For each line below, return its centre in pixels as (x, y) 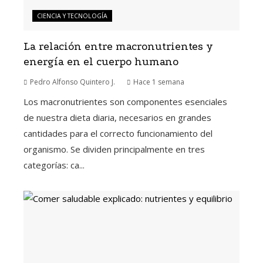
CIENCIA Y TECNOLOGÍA (72, 16)
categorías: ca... (54, 165)
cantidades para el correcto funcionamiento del (118, 133)
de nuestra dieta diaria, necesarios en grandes (117, 117)
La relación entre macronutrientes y (118, 46)
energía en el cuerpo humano (101, 62)
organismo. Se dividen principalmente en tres (114, 149)
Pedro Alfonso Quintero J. (73, 82)
